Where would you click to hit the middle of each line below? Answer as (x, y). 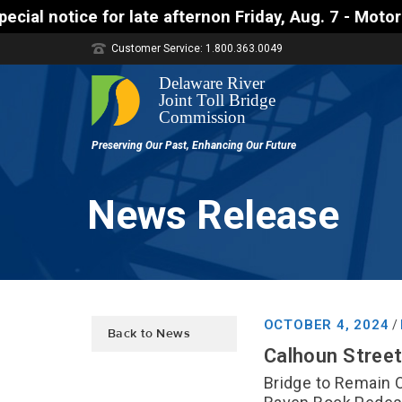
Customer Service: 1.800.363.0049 (197, 48)
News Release (213, 215)
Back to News (149, 334)
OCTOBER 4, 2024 (326, 325)
